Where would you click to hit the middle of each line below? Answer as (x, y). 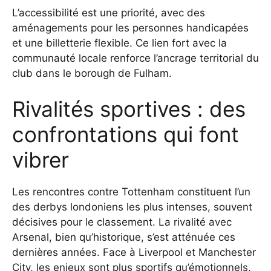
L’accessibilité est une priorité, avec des (109, 12)
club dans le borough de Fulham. (92, 73)
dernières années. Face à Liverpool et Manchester (134, 253)
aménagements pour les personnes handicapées (130, 28)
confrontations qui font (126, 135)
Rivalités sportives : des (129, 109)
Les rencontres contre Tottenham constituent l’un (131, 192)
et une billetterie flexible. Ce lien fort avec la (119, 43)
